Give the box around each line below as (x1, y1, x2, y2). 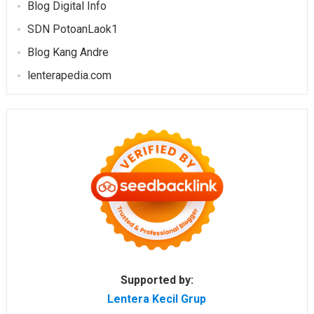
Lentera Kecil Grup (107, 292, 207, 306)
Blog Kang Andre (27, 46, 109, 60)
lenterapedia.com (27, 69, 111, 83)
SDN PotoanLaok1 (27, 22, 118, 36)
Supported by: (120, 273, 193, 287)
